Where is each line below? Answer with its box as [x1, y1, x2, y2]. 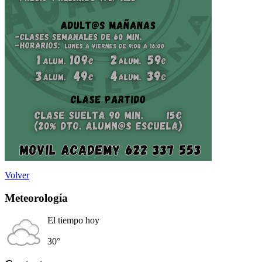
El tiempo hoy [47, 215, 99, 226]
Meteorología [5, 191, 68, 204]
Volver [5, 170, 29, 180]
